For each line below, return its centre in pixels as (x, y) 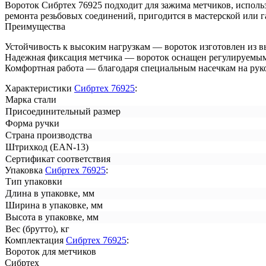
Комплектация (35, 240)
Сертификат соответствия (58, 159)
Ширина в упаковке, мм (54, 205)
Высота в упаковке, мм (52, 217)
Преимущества (35, 26)
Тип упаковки (34, 181)
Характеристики (39, 88)
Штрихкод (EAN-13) (47, 147)
